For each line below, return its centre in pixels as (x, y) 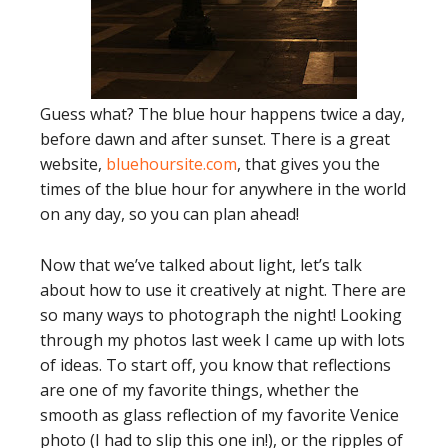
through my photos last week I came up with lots (222, 339)
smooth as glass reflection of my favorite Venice (219, 414)
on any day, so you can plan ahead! (169, 213)
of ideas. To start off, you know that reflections (215, 364)
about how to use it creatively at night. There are (223, 289)
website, (73, 163)
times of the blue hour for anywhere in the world (223, 188)
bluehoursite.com (171, 163)
